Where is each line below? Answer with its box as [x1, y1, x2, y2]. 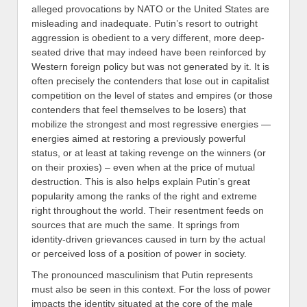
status [32, 147, 58, 158]
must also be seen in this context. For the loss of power [32, 283, 271, 295]
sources [32, 219, 66, 230]
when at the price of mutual [137, 161, 255, 173]
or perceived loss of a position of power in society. [32, 247, 247, 259]
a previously [153, 132, 206, 144]
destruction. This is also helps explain [32, 175, 196, 187]
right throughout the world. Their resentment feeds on [32, 204, 264, 216]
